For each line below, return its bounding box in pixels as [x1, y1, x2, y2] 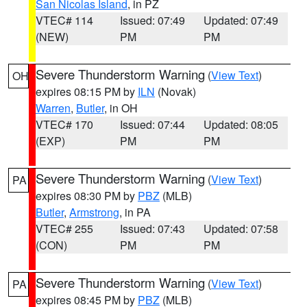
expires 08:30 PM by [36, 188, 138, 204]
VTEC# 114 [36, 12, 93, 28]
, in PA [119, 204, 151, 220]
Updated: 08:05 [204, 116, 279, 132]
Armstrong [69, 204, 119, 220]
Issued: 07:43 [119, 221, 185, 236]
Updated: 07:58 [204, 221, 279, 236]
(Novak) [155, 84, 196, 99]
